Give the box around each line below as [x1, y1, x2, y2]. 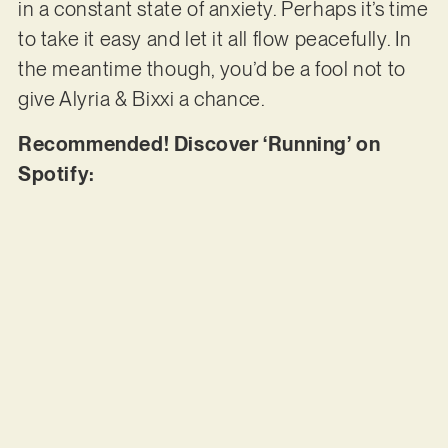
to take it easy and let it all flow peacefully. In [17, 27, 412, 52]
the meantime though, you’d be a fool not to [17, 57, 406, 82]
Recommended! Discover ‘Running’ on [17, 131, 381, 156]
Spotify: [17, 161, 95, 186]
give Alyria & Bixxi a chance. [17, 87, 269, 112]
